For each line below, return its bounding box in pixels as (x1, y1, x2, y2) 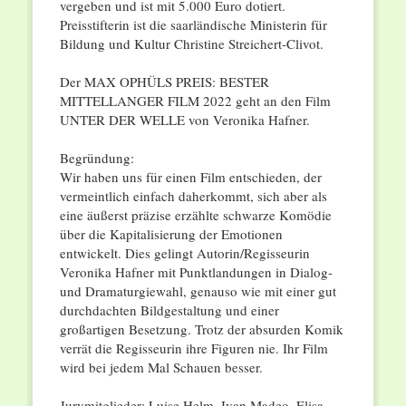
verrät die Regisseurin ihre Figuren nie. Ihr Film (59, 339, 328, 358)
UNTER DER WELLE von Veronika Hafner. (59, 111, 310, 130)
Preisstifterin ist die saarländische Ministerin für (59, 15, 327, 34)
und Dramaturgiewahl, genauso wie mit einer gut (59, 282, 336, 301)
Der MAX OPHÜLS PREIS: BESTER (59, 72, 269, 92)
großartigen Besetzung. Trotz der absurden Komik (59, 320, 343, 339)
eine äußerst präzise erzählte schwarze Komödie (59, 206, 332, 225)
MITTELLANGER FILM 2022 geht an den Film (59, 92, 331, 111)
